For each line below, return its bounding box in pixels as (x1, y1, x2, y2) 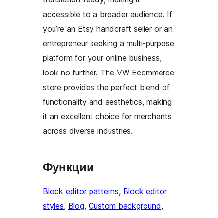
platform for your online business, (43, 53, 162, 63)
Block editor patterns (43, 186, 119, 197)
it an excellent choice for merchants (43, 111, 172, 122)
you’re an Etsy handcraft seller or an (43, 24, 173, 34)
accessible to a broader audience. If (43, 9, 172, 19)
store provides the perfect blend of (43, 82, 170, 92)
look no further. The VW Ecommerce (43, 68, 174, 78)
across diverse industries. (43, 126, 133, 136)
